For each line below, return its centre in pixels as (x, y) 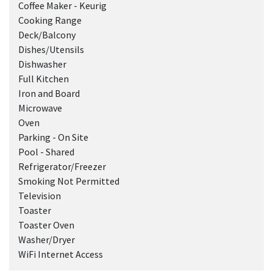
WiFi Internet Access (61, 254)
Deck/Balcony (47, 35)
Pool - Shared (46, 152)
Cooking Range (50, 20)
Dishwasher (42, 64)
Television (40, 196)
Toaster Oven (46, 225)
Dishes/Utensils (51, 49)
